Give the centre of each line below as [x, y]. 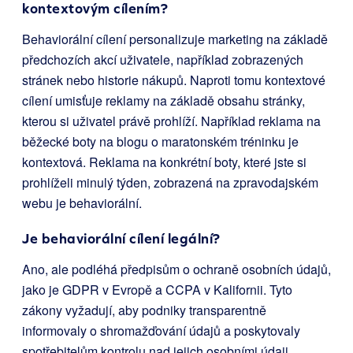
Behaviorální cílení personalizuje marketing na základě [175, 39]
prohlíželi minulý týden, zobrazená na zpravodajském [170, 183]
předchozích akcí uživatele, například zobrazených [163, 60]
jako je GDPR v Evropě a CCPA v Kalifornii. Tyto [157, 290]
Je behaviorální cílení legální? [121, 239]
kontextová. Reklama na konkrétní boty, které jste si [164, 162]
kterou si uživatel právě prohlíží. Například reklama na [171, 121]
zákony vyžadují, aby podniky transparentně [144, 310]
